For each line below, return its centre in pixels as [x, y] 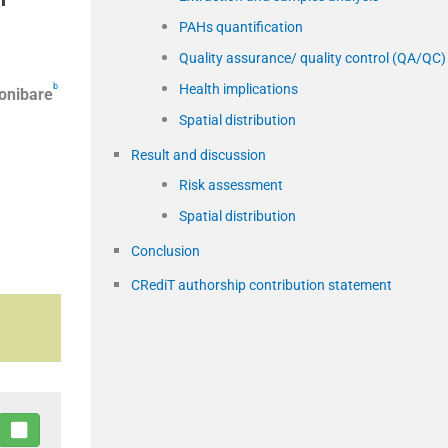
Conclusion [165, 250]
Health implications [238, 88]
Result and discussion [198, 154]
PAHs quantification [241, 26]
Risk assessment [231, 184]
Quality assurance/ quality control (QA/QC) [312, 57]
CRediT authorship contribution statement [261, 284]
